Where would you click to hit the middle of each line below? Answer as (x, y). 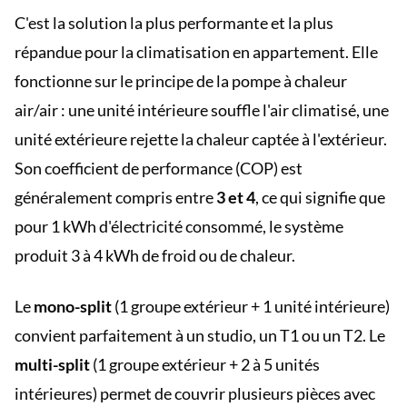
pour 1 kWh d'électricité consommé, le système (179, 226)
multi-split (52, 364)
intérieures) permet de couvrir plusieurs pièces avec (195, 393)
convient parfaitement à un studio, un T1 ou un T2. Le (200, 335)
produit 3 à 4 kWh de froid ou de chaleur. (155, 255)
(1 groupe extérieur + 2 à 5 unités (205, 364)
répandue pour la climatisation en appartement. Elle (196, 52)
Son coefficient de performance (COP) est (159, 168)
